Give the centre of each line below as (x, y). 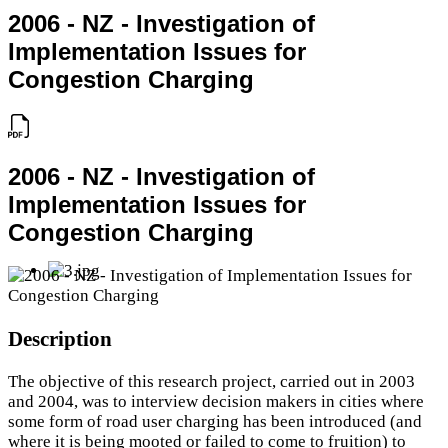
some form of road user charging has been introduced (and (215, 422)
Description (60, 339)
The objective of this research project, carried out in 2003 (211, 382)
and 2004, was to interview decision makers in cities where (216, 402)
